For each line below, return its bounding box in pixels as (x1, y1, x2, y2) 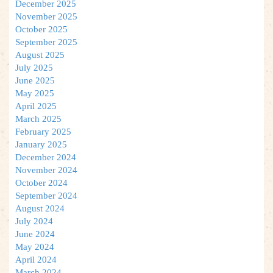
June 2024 (15, 229, 55, 239)
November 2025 (15, 11, 77, 21)
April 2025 (15, 101, 57, 111)
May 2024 (15, 241, 54, 252)
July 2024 (15, 216, 53, 226)
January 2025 (15, 139, 67, 149)
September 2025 (15, 37, 77, 47)
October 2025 (15, 24, 68, 34)
